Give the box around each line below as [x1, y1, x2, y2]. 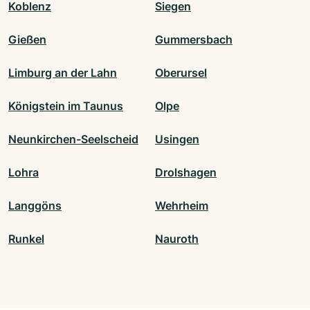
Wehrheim [155, 199, 208, 213]
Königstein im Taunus [8, 99, 123, 113]
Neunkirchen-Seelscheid [8, 132, 138, 147]
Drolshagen [155, 165, 217, 180]
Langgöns [8, 199, 62, 213]
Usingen [155, 132, 199, 147]
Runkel [8, 232, 44, 246]
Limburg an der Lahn [8, 66, 117, 80]
